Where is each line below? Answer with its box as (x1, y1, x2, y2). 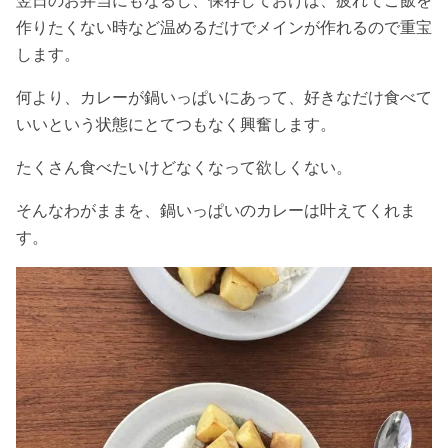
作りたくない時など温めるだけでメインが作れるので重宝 (16, 16, 432, 37)
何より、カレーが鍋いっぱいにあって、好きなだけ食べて (16, 86, 432, 107)
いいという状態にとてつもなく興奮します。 (16, 113, 336, 134)
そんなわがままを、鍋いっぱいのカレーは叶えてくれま (16, 199, 416, 220)
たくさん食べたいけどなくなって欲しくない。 (16, 156, 352, 177)
